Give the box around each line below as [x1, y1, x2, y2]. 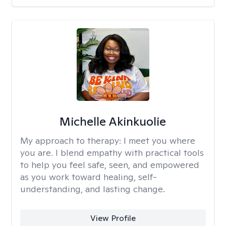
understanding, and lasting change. [20, 183, 165, 195]
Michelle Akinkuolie [60, 114, 166, 129]
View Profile [90, 213, 136, 223]
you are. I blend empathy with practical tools [20, 147, 204, 158]
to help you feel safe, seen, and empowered [20, 159, 199, 171]
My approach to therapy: [20, 135, 124, 146]
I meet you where [124, 135, 195, 146]
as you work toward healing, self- [20, 171, 157, 183]
